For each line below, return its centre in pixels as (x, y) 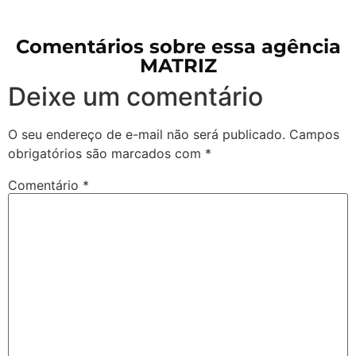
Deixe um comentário (135, 96)
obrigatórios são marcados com (106, 153)
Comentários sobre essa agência (178, 46)
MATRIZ (178, 65)
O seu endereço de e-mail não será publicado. (147, 134)
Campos (314, 134)
